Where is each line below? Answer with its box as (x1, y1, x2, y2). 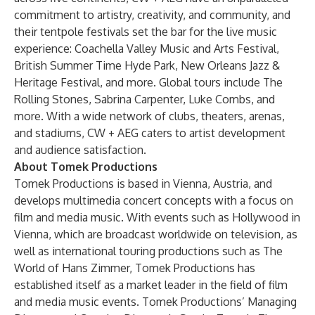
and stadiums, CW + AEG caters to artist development (14, 126, 285, 140)
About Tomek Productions (14, 160, 157, 174)
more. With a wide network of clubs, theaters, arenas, (14, 109, 285, 123)
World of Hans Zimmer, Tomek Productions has (14, 261, 255, 275)
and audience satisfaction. (14, 143, 146, 157)
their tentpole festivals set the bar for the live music (14, 25, 277, 39)
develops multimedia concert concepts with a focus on (14, 193, 293, 207)
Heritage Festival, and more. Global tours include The (14, 75, 283, 89)
